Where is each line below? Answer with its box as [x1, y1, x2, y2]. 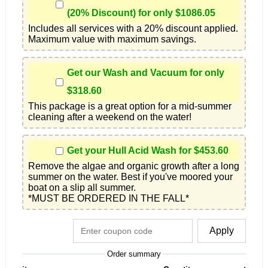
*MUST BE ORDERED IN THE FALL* [28, 193, 189, 204]
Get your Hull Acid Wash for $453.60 [67, 145, 229, 156]
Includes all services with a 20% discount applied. [28, 23, 238, 34]
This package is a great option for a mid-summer [28, 101, 232, 112]
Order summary [107, 249, 161, 259]
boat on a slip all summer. [28, 182, 136, 193]
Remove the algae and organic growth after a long [28, 161, 239, 172]
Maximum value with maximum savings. [28, 34, 196, 45]
